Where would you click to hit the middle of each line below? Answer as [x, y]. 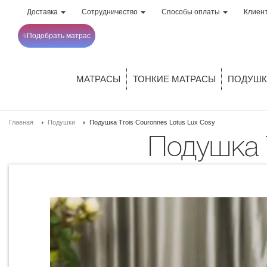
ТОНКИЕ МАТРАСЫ [174, 79]
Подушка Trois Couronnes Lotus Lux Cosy [152, 122]
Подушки [61, 122]
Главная [21, 122]
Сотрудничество [111, 12]
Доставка [43, 12]
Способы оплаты [192, 12]
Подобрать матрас [59, 36]
